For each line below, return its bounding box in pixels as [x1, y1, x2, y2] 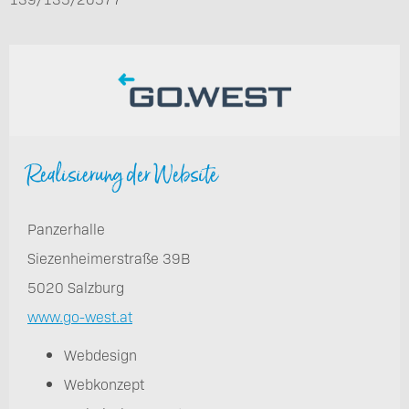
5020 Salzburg [27, 277, 124, 297]
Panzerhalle [27, 218, 105, 238]
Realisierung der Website [27, 156, 218, 194]
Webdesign [64, 344, 137, 364]
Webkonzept [64, 373, 144, 393]
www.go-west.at [27, 306, 132, 326]
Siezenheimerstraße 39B [27, 247, 190, 267]
